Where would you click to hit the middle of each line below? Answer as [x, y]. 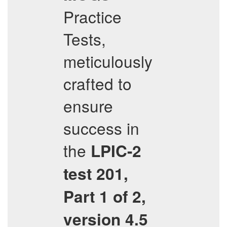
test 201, [96, 174]
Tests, [85, 39]
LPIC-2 [116, 151]
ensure [88, 106]
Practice [92, 16]
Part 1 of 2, [105, 196]
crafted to [98, 83]
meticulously [108, 61]
